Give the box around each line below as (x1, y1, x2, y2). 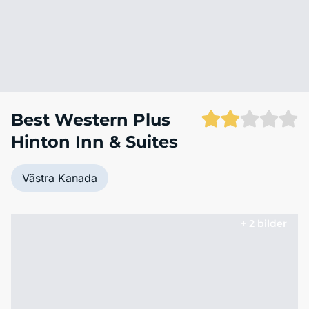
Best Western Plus (11, 110, 170, 130)
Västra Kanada (22, 171, 97, 185)
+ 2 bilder (241, 217, 287, 230)
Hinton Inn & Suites (11, 132, 178, 152)
